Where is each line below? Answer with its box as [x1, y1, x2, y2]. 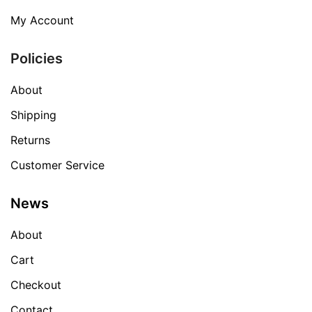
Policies [10, 50, 63, 68]
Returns [10, 133, 50, 148]
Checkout [10, 278, 61, 292]
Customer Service [10, 158, 104, 173]
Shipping [10, 108, 56, 123]
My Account [10, 13, 74, 28]
